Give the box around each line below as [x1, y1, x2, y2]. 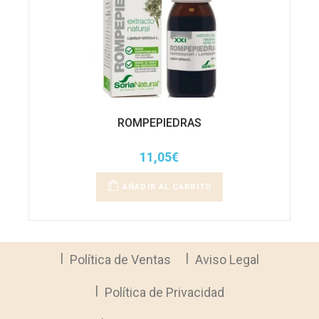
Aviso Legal [194, 251, 259, 267]
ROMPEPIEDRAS [117, 115, 202, 130]
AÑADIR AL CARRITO [122, 182, 211, 192]
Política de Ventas [69, 251, 171, 267]
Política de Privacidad [104, 284, 224, 300]
